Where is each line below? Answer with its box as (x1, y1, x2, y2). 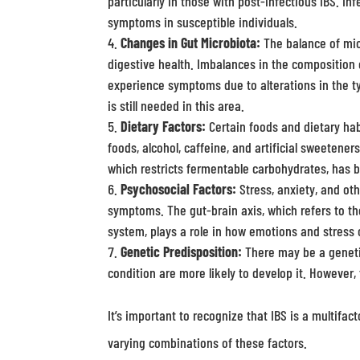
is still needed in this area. (108, 96, 245, 114)
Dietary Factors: (121, 117, 207, 135)
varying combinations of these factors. (108, 333, 308, 351)
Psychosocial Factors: (121, 180, 237, 198)
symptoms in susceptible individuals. (108, 13, 298, 31)
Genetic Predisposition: (121, 243, 243, 260)
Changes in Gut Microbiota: (121, 34, 261, 51)
